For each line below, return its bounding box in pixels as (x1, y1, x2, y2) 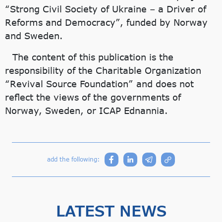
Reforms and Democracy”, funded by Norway (5, 17, 208, 28)
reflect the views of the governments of (5, 92, 181, 103)
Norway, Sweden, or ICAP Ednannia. (5, 105, 168, 116)
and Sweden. (5, 30, 63, 42)
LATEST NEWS (55, 202, 166, 220)
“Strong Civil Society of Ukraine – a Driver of (5, 3, 206, 15)
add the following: (47, 156, 100, 164)
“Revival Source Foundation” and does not (5, 78, 194, 90)
